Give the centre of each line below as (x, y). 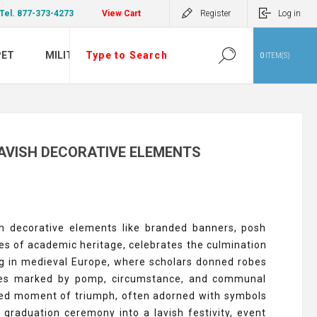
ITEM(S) (277, 56)
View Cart (121, 13)
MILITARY (68, 56)
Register (215, 13)
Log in (289, 13)
